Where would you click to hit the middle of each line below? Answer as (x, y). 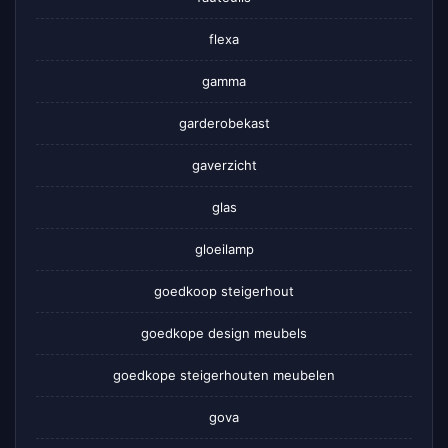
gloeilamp (224, 249)
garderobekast (224, 123)
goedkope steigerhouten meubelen (224, 375)
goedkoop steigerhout (224, 291)
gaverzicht (224, 165)
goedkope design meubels (224, 333)
